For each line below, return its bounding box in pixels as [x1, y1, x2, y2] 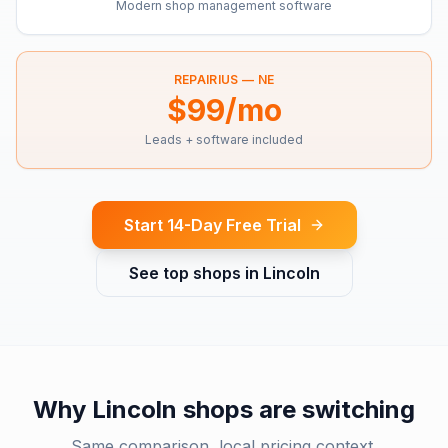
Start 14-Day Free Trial [123, 215, 301, 235]
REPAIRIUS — [173, 72, 258, 87]
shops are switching [177, 395, 415, 424]
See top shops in [128, 263, 263, 283]
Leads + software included [145, 132, 303, 147]
